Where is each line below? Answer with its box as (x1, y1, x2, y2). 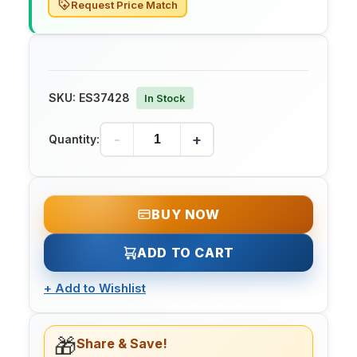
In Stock (144, 92, 186, 105)
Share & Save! (76, 335, 167, 352)
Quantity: (49, 132, 100, 147)
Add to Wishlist (55, 280, 146, 296)
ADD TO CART (137, 245, 234, 261)
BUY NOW (151, 206, 220, 223)
